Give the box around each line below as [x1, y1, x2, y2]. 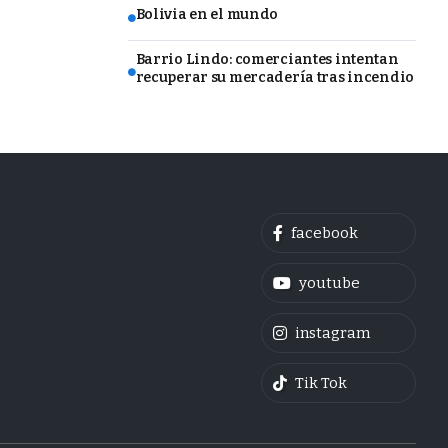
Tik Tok [294, 373, 347, 392]
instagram [294, 323, 370, 342]
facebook [290, 223, 358, 242]
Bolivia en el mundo [135, 6, 279, 24]
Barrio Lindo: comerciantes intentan [135, 50, 399, 68]
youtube [298, 273, 360, 292]
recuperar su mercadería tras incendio [135, 68, 415, 86]
